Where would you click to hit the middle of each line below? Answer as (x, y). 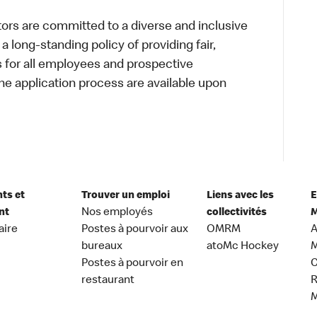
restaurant (108, 281)
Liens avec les (241, 196)
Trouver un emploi (125, 196)
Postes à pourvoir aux (134, 230)
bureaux (102, 247)
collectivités (237, 213)
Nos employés (117, 213)
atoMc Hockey (243, 247)
